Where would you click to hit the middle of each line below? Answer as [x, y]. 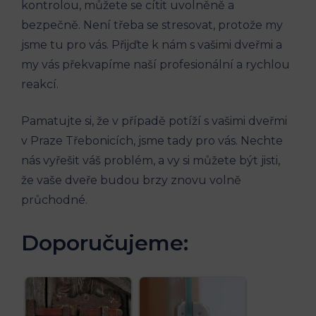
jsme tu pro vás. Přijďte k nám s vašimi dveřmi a [152, 44]
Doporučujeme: [105, 243]
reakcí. [40, 84]
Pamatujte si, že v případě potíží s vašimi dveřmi [154, 121]
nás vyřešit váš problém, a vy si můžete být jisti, [151, 160]
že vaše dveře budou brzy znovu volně [131, 180]
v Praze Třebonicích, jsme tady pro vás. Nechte [152, 140]
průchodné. [54, 200]
